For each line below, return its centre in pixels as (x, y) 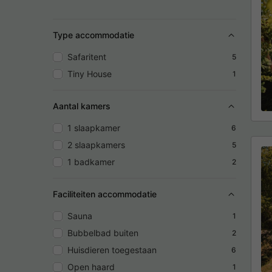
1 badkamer (91, 161)
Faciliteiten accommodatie (105, 194)
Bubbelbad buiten (103, 233)
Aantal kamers (82, 106)
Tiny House (90, 73)
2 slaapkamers (96, 144)
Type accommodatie (93, 35)
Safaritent (87, 56)
